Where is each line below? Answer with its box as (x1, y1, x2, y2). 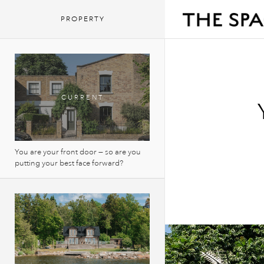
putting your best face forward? (15, 159, 123, 168)
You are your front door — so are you (15, 147, 141, 157)
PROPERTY (60, 15, 105, 24)
